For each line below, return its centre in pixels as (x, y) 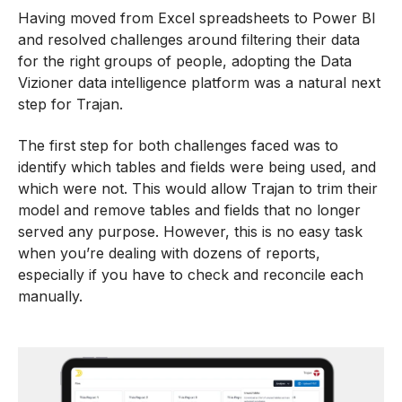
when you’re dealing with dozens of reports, (169, 253)
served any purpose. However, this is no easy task (190, 232)
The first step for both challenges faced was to (178, 146)
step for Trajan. (70, 104)
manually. (50, 297)
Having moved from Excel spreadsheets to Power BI (197, 17)
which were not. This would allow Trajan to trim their (198, 189)
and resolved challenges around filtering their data (189, 39)
